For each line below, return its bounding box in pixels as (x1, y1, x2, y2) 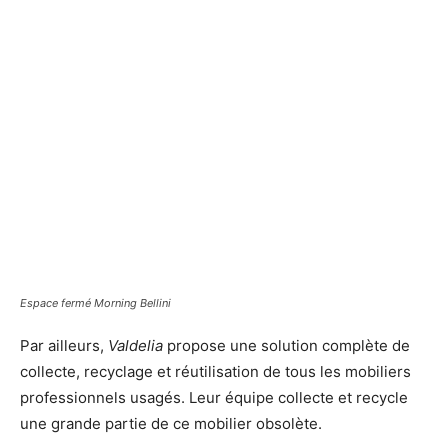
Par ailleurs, (20, 336, 108, 356)
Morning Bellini (94, 296, 171, 311)
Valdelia (108, 336, 163, 356)
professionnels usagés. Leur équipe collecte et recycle (20, 388, 408, 408)
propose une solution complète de (163, 336, 410, 356)
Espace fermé (20, 296, 94, 311)
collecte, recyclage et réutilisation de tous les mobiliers (20, 362, 411, 382)
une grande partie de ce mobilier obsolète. (20, 414, 322, 434)
